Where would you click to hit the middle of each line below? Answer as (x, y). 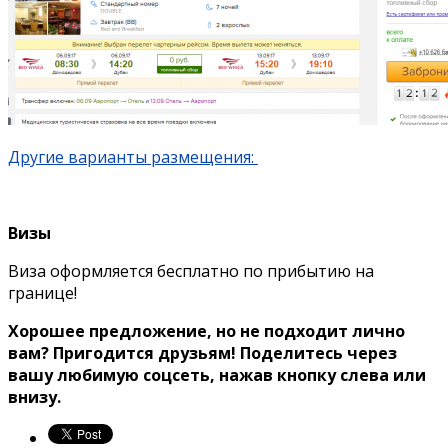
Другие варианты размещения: (133, 157)
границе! (44, 293)
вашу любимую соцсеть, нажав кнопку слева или (217, 375)
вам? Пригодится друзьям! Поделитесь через (202, 353)
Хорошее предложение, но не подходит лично (206, 331)
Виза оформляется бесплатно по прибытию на (191, 271)
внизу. (34, 397)
